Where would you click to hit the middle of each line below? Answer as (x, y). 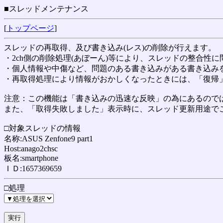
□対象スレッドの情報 (42, 128)
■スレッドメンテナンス (46, 9)
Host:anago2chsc (31, 149)
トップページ (30, 28)
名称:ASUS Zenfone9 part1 (49, 139)
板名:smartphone (31, 158)
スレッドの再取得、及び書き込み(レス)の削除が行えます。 (110, 48)
